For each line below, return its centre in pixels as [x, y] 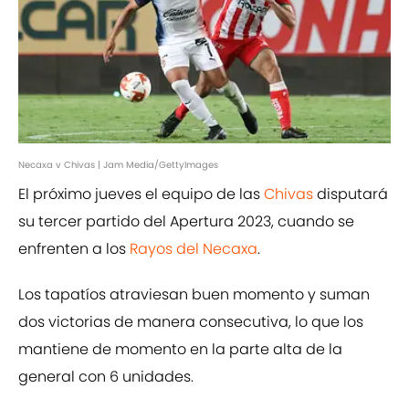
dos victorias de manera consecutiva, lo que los [191, 322]
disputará [352, 194]
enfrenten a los [74, 249]
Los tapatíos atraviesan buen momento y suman [194, 295]
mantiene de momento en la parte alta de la [180, 350]
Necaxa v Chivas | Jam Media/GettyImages [118, 165]
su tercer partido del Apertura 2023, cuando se [186, 222]
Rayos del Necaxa [194, 249]
